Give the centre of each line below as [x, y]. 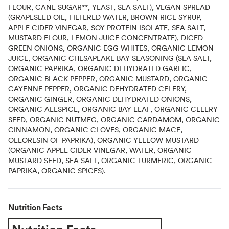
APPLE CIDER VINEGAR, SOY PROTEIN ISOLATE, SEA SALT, [107, 27]
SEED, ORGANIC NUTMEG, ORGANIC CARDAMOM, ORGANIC [114, 119]
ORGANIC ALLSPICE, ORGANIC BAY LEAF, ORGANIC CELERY [113, 109]
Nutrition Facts [35, 207]
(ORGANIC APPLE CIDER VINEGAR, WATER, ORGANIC [100, 150]
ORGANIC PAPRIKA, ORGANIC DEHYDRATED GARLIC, [100, 68]
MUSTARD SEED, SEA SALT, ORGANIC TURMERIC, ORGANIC [110, 160]
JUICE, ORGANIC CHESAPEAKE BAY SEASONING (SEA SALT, [110, 58]
